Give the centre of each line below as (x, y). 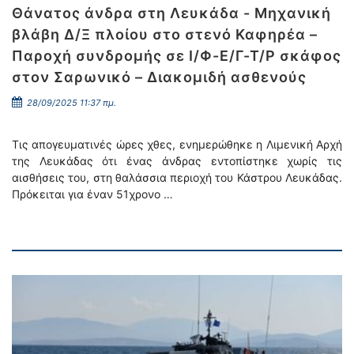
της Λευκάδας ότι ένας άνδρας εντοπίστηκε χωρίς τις (177, 161)
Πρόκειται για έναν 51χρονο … (92, 194)
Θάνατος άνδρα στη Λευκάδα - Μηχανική (171, 13)
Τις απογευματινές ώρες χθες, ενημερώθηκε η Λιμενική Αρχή (177, 144)
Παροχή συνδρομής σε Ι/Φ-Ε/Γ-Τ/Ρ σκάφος (177, 56)
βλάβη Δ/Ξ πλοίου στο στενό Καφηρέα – (165, 34)
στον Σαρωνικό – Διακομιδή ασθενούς (159, 77)
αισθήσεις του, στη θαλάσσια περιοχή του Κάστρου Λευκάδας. (177, 177)
